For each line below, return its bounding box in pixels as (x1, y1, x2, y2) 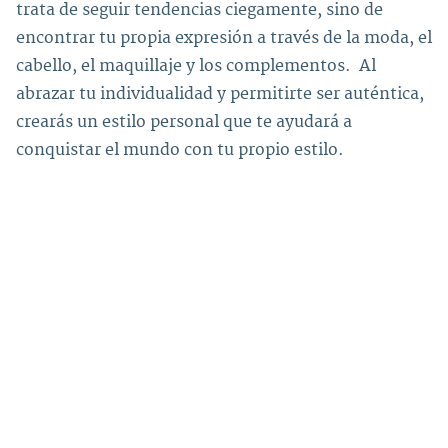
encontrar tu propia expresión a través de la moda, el (16, 27, 432, 48)
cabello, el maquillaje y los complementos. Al (16, 55, 376, 76)
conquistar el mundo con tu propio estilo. (16, 139, 344, 160)
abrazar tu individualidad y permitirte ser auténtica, (16, 83, 428, 104)
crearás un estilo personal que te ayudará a (16, 111, 352, 132)
